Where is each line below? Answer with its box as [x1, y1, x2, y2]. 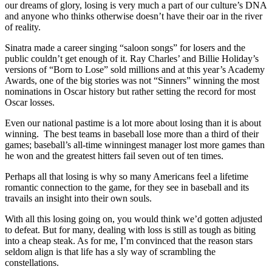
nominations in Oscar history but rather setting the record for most [5, 86, 256, 97]
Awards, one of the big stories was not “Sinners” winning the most [5, 75, 259, 86]
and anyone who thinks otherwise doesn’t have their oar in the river [5, 11, 262, 22]
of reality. [5, 22, 43, 33]
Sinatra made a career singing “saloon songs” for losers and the [5, 42, 245, 53]
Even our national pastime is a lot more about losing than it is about [5, 118, 261, 129]
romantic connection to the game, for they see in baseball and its [5, 182, 249, 193]
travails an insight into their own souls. [5, 193, 152, 204]
